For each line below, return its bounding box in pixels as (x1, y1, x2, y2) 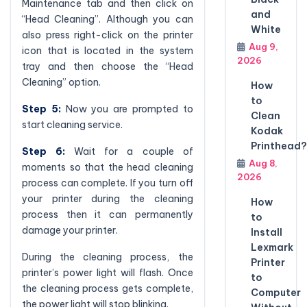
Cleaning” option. (22, 76, 101, 88)
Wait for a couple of (65, 145, 193, 158)
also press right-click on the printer (22, 29, 193, 41)
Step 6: (22, 145, 66, 158)
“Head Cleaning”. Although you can (22, 13, 193, 25)
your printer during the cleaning (22, 193, 193, 205)
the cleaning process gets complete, (22, 282, 193, 295)
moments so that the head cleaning (22, 161, 193, 173)
